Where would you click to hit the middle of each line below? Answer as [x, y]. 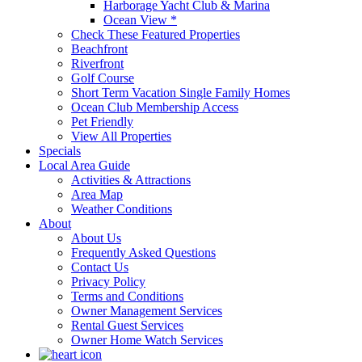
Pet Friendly [102, 122]
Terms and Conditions [127, 296]
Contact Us [100, 267]
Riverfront [97, 63]
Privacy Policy [108, 282]
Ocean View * [140, 20]
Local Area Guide [84, 165]
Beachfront [99, 49]
